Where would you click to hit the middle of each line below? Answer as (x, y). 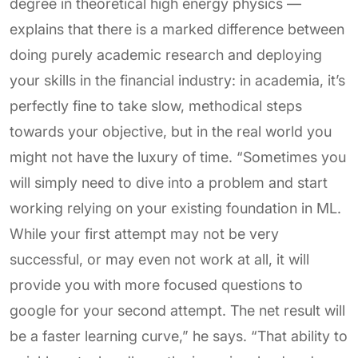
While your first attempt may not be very (144, 234)
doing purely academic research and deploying (166, 55)
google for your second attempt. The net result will (177, 310)
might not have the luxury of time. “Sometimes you (178, 157)
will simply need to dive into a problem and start (169, 183)
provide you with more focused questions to (156, 285)
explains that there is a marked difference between (177, 29)
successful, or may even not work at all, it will (159, 259)
